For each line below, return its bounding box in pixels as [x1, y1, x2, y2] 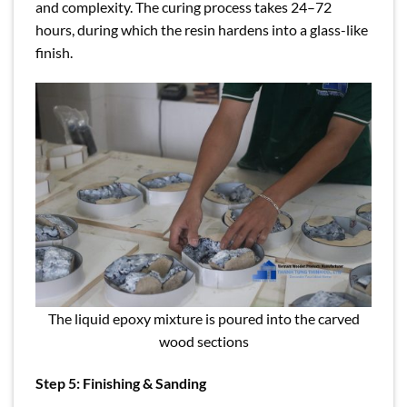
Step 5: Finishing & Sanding [35, 373, 206, 392]
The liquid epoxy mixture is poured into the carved [47, 309, 360, 327]
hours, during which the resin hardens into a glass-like [35, 21, 368, 39]
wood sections [158, 332, 249, 350]
